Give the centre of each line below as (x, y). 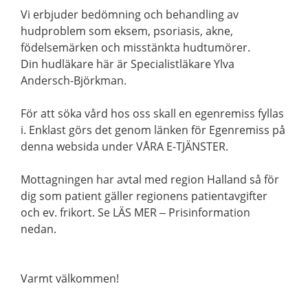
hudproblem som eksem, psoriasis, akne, (127, 31)
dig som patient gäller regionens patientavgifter (144, 196)
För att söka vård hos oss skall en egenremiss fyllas (152, 113)
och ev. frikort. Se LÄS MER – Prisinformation (135, 212)
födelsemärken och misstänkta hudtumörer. (135, 47)
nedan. (38, 229)
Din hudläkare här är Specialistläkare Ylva (128, 64)
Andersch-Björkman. (74, 80)
